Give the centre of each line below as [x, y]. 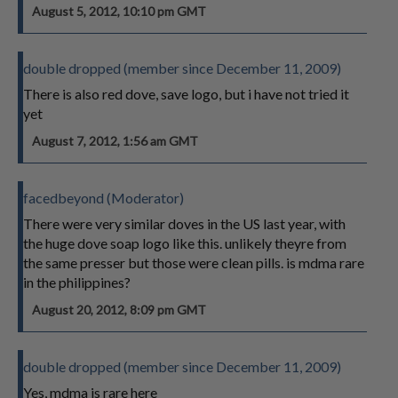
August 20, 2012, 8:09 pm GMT [119, 310]
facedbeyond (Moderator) [103, 198]
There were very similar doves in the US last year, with [184, 223]
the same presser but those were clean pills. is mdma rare [194, 263]
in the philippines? [77, 282]
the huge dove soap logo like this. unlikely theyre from [185, 243]
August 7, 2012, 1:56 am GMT [115, 141]
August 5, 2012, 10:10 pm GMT [119, 11]
